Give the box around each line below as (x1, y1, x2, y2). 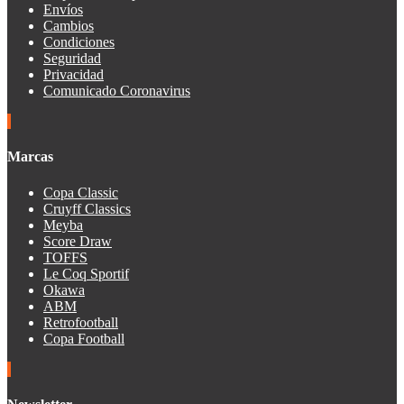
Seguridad (43, 50, 101, 67)
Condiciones (43, 34, 115, 50)
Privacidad (43, 67, 104, 83)
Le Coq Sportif (43, 265, 129, 281)
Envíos (43, 2, 83, 18)
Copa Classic (43, 184, 118, 200)
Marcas (7, 149, 53, 165)
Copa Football (43, 330, 124, 346)
